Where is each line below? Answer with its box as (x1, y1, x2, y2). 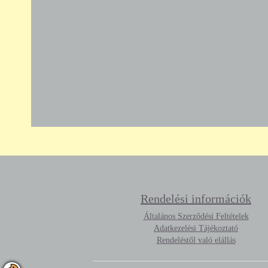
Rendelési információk (141, 192, 252, 206)
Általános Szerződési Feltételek (143, 212, 249, 221)
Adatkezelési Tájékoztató (154, 224, 239, 233)
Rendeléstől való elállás (156, 236, 236, 245)
